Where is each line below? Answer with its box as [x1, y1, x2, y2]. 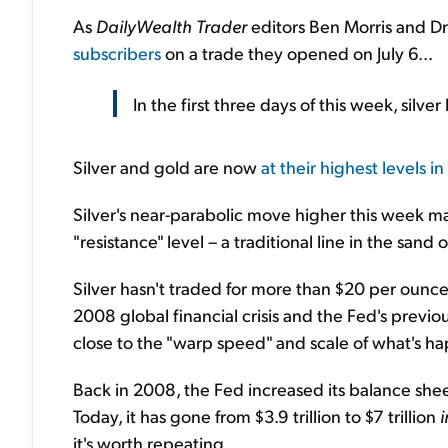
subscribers [73, 41, 161, 64]
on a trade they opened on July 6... [161, 41, 433, 64]
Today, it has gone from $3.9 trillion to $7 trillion [73, 404, 440, 427]
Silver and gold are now [73, 155, 261, 178]
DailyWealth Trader [96, 14, 247, 37]
